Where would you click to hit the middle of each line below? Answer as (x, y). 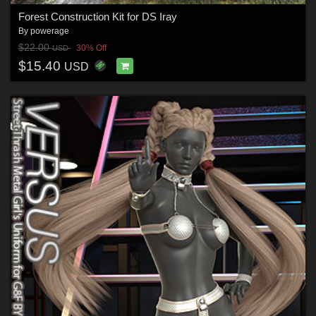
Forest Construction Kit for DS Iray (97, 16)
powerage (49, 31)
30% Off (91, 48)
